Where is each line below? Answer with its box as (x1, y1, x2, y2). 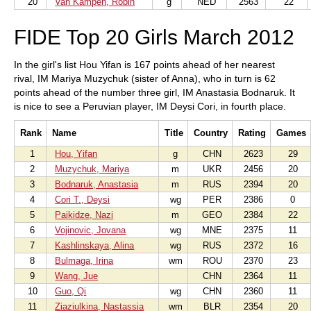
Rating (238, 128, 267, 138)
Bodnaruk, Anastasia (55, 179, 139, 190)
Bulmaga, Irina (55, 255, 114, 266)
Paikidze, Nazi (55, 210, 114, 220)
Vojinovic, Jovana (55, 225, 126, 235)
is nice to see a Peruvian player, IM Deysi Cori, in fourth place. (14, 101, 286, 112)
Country (194, 128, 228, 138)
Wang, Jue (55, 271, 99, 281)
